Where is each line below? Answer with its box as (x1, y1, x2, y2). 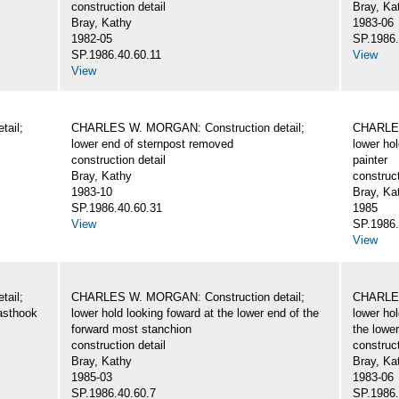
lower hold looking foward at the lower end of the (71, 306, 319, 321)
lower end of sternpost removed (71, 137, 233, 151)
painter (353, 153, 387, 167)
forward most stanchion (71, 322, 191, 337)
